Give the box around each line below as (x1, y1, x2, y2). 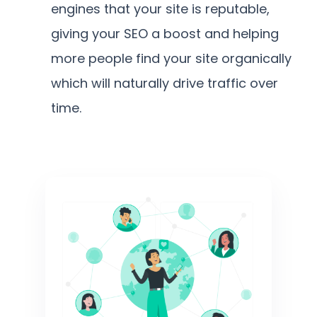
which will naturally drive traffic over (51, 74, 278, 92)
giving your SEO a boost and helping (51, 24, 279, 42)
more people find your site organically (51, 49, 292, 67)
